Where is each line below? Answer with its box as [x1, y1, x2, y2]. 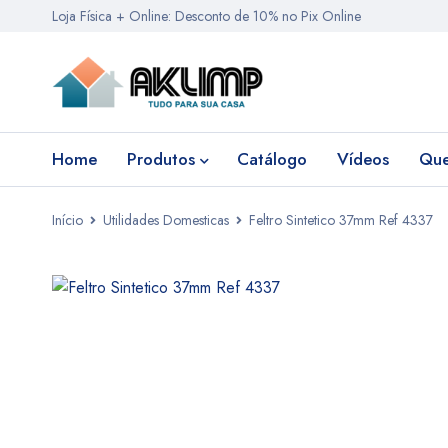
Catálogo [237, 147, 307, 171]
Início [52, 210, 83, 230]
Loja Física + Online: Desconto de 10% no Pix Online [52, 6, 361, 26]
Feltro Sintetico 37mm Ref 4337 [249, 210, 433, 230]
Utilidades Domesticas [103, 210, 229, 230]
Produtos [127, 147, 195, 171]
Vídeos [337, 147, 389, 171]
